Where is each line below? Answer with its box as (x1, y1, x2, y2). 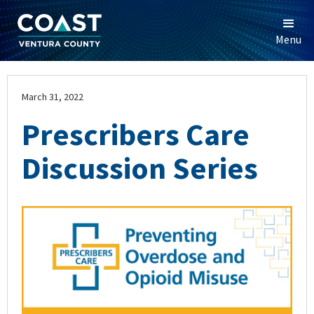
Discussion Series (22, 149, 258, 188)
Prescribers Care (22, 115, 250, 154)
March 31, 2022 (22, 90, 83, 104)
